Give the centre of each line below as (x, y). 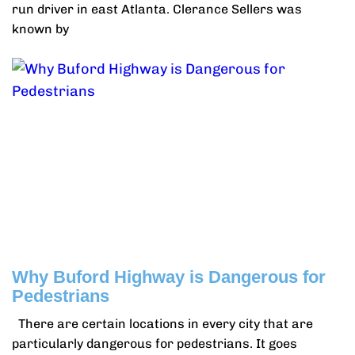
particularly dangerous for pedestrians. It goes (155, 344)
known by (40, 29)
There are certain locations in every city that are (162, 324)
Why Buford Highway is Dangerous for (169, 277)
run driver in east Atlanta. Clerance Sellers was (157, 9)
